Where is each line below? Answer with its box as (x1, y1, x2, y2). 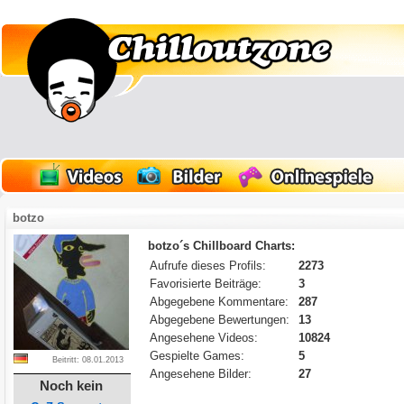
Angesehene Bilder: (150, 367, 252, 381)
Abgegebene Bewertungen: (150, 313, 290, 326)
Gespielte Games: (150, 349, 245, 363)
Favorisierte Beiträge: (150, 277, 262, 290)
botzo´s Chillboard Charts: (148, 239, 296, 252)
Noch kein (40, 378, 104, 393)
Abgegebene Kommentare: (150, 295, 289, 308)
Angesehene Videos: (150, 331, 259, 344)
